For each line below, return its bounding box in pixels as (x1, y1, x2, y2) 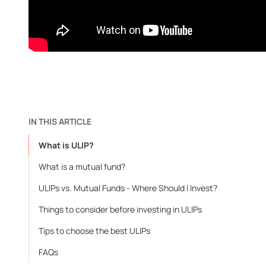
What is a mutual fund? (39, 161, 125, 172)
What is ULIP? (39, 140, 94, 151)
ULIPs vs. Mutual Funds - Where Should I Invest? (39, 182, 217, 194)
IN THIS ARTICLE (28, 116, 91, 127)
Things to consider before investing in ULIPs (39, 204, 202, 215)
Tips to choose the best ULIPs (39, 225, 150, 236)
